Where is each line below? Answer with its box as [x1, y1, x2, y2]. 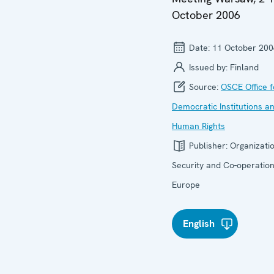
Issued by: [187, 61, 230, 73]
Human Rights [172, 120, 225, 131]
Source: [187, 81, 221, 92]
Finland [230, 61, 259, 73]
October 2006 [172, 7, 240, 22]
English [183, 217, 215, 230]
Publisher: [187, 139, 230, 151]
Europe [172, 179, 200, 190]
